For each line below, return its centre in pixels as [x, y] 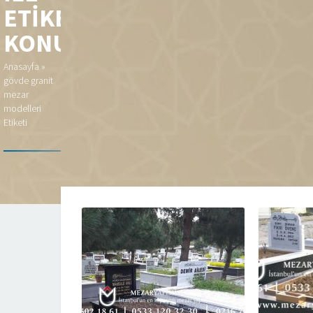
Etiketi [15, 122]
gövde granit [28, 80]
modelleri [22, 108]
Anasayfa [21, 66]
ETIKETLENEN [80, 18]
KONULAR [58, 43]
